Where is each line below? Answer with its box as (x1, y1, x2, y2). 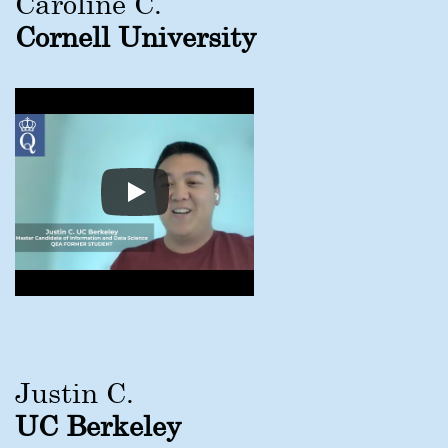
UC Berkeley (15, 408, 181, 442)
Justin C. (15, 375, 134, 409)
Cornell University (15, 19, 256, 53)
